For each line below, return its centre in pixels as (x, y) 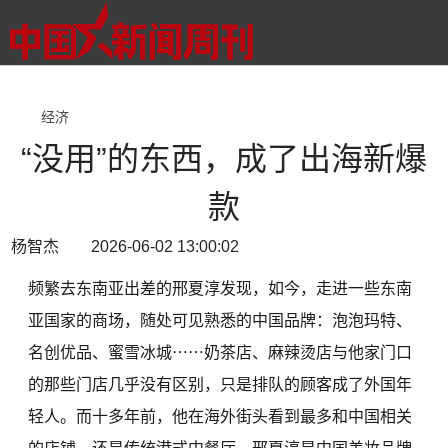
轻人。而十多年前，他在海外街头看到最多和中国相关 (220, 416)
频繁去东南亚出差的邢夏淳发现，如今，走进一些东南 (220, 288)
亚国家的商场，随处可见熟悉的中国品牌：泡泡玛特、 (220, 320)
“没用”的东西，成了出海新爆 (224, 159)
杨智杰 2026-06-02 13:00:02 (125, 246)
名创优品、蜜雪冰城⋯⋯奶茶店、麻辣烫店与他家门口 (220, 352)
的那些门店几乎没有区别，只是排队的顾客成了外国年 (220, 384)
